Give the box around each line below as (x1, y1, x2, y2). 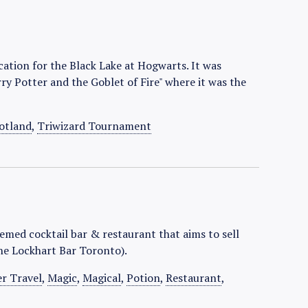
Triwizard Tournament (37, 118, 152, 133)
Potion (126, 270, 161, 285)
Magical (82, 270, 122, 285)
